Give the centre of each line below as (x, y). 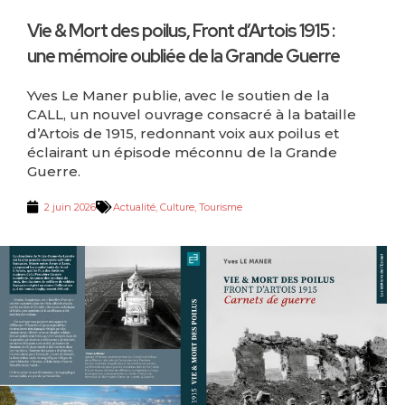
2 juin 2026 (70, 207)
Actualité (134, 207)
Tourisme (221, 207)
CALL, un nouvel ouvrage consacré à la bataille (192, 114)
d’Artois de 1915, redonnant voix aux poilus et (183, 133)
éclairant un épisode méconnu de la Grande (182, 152)
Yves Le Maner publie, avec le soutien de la (178, 95)
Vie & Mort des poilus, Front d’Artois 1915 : (181, 30)
